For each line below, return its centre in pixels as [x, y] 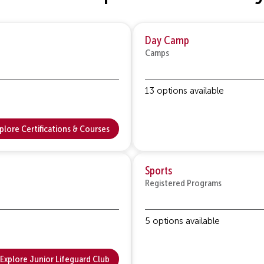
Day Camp [167, 40]
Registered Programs [183, 183]
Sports [159, 170]
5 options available [182, 221]
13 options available [184, 90]
